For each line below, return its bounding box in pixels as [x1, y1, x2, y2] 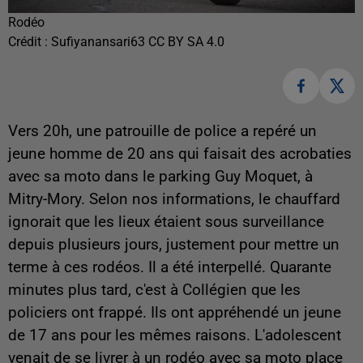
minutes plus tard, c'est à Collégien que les [8, 281, 301, 300]
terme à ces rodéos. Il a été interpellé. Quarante [8, 258, 331, 277]
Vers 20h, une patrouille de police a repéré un [8, 122, 317, 141]
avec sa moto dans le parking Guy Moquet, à [8, 168, 313, 186]
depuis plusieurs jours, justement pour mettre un [8, 236, 340, 254]
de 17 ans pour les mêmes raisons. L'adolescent [8, 327, 341, 345]
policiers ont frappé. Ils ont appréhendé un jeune [8, 304, 341, 322]
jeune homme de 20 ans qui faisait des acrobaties [8, 145, 352, 164]
